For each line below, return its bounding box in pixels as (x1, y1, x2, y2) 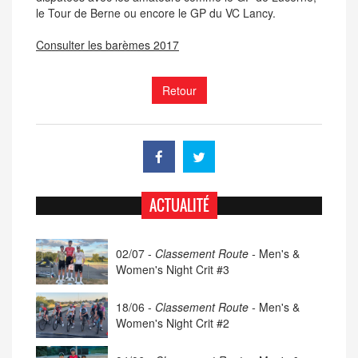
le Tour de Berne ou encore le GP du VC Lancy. (36, 4, 276, 21)
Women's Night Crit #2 (116, 314, 229, 331)
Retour (161, 82, 197, 98)
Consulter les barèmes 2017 (36, 36, 179, 53)
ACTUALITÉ (149, 194, 209, 216)
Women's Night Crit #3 (116, 261, 229, 277)
